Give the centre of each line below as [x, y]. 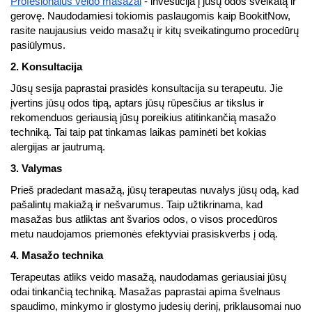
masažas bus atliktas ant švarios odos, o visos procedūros [144, 219]
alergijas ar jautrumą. [58, 147]
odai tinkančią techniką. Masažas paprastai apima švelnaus [146, 292]
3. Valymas [36, 169]
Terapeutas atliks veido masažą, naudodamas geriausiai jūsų [148, 277]
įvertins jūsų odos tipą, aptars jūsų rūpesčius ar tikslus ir [137, 103]
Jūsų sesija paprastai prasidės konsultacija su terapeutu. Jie [147, 88]
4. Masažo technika [57, 256]
